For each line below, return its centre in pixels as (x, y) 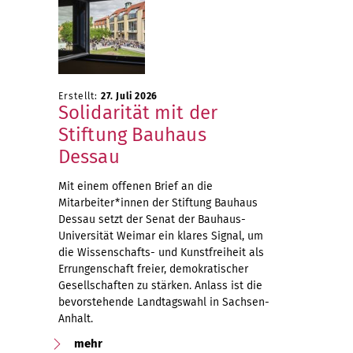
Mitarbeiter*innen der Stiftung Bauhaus (158, 203)
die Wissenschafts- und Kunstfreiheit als (161, 253)
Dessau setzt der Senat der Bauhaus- (152, 219)
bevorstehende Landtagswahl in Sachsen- (164, 302)
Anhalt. (76, 319)
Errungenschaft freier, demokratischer (153, 269)
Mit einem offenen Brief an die (136, 186)
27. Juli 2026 (129, 96)
